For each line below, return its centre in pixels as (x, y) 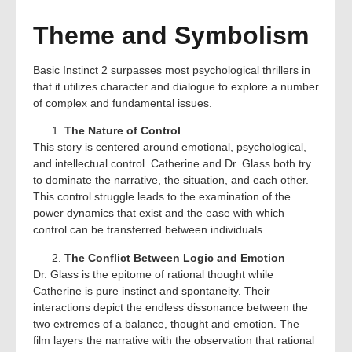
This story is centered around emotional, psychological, (170, 147)
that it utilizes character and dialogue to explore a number (176, 86)
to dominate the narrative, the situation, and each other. (171, 180)
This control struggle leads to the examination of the (162, 197)
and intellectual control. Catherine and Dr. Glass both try (172, 164)
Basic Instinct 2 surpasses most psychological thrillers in (172, 70)
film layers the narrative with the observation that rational (174, 340)
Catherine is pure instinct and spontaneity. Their (152, 290)
